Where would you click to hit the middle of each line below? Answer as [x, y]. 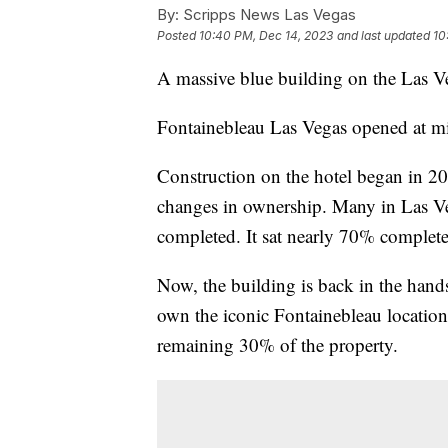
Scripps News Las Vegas [267, 14]
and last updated [383, 35]
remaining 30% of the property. [280, 344]
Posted [178, 35]
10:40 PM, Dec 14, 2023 [266, 35]
